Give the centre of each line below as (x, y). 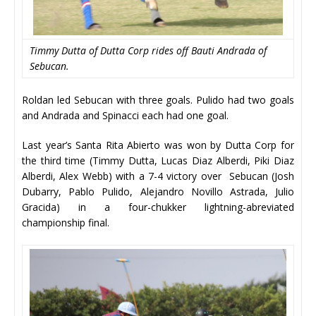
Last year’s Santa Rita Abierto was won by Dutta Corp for (158, 145)
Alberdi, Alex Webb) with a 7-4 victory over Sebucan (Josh (158, 176)
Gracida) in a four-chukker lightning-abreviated (158, 207)
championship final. (67, 222)
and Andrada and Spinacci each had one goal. (125, 115)
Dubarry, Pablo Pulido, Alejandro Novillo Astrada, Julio (158, 191)
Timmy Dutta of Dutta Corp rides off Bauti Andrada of (148, 50)
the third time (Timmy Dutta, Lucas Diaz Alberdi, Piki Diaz (158, 160)
